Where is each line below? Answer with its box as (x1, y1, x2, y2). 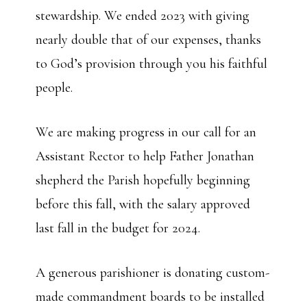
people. (36, 79, 73, 96)
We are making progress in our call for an (36, 124, 257, 140)
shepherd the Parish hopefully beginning (36, 172, 251, 188)
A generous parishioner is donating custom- (36, 265, 270, 281)
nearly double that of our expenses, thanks (36, 32, 262, 48)
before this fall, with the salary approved (36, 196, 251, 212)
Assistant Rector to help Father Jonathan (36, 148, 255, 164)
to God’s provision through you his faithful (36, 56, 268, 72)
